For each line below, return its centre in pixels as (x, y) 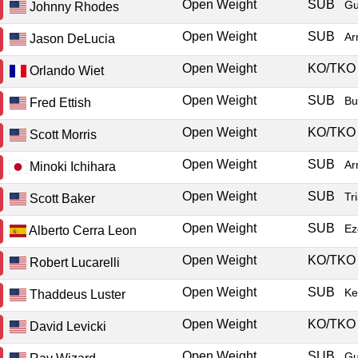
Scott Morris (62, 134)
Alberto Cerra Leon (82, 230)
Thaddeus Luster (76, 294)
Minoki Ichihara (72, 166)
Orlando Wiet (66, 70)
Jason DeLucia (71, 38)
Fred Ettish (59, 102)
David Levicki (67, 326)
